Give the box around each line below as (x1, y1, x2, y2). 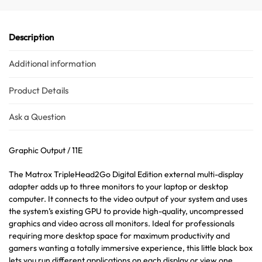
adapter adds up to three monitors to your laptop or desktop (9, 181, 228, 192)
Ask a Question (9, 111, 65, 123)
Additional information (9, 58, 96, 70)
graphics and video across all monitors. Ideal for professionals (9, 218, 235, 229)
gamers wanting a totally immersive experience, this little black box (9, 242, 253, 253)
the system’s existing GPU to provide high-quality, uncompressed (9, 205, 243, 216)
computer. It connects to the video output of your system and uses (9, 193, 247, 204)
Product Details (9, 84, 68, 96)
